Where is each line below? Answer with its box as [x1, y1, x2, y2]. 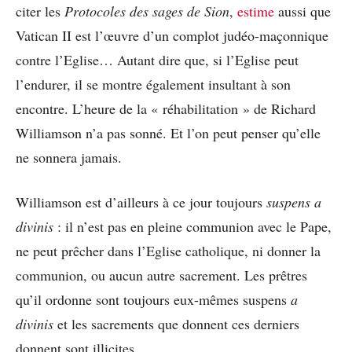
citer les [16, 2, 64, 21]
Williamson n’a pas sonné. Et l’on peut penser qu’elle [16, 123, 321, 143]
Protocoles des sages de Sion [64, 2, 229, 21]
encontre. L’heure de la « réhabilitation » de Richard [16, 99, 316, 119]
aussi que [274, 2, 331, 21]
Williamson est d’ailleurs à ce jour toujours [16, 192, 266, 212]
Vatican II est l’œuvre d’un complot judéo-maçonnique [16, 26, 328, 46]
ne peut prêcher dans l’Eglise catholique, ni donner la [16, 241, 321, 261]
